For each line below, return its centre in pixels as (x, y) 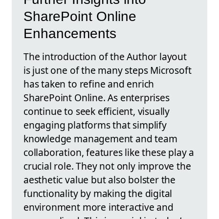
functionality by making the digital (98, 194)
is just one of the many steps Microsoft (108, 70)
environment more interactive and (99, 207)
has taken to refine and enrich (89, 84)
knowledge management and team (100, 139)
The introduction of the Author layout (105, 57)
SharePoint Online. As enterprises (97, 98)
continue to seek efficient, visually (97, 111)
